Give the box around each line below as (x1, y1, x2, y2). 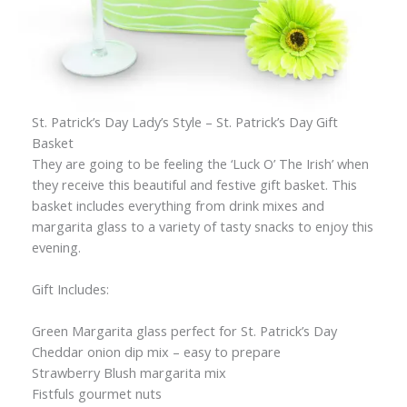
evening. (32, 237, 81, 256)
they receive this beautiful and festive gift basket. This (32, 174, 357, 194)
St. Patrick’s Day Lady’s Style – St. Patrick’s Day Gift (32, 112, 338, 131)
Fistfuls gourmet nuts (32, 384, 162, 403)
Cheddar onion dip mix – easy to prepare (32, 342, 281, 362)
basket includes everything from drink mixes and (32, 195, 324, 214)
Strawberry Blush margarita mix (32, 363, 226, 382)
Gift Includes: (32, 280, 109, 299)
